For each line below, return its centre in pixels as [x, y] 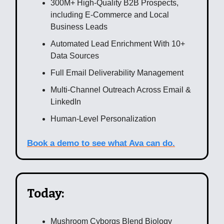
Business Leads [79, 26]
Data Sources [75, 55]
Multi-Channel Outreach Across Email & [121, 89]
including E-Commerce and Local [110, 14]
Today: [45, 193]
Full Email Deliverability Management [117, 72]
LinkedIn [66, 101]
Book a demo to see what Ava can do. [101, 143]
